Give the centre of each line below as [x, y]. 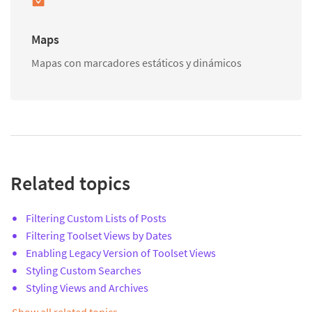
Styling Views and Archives [87, 287]
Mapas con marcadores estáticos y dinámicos [136, 63]
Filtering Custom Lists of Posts [96, 218]
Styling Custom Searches [84, 270]
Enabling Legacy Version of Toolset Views [121, 252]
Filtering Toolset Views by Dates [99, 235]
